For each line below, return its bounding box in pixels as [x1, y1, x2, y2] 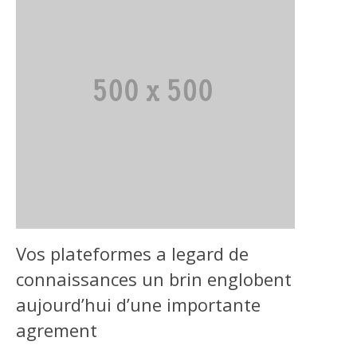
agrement [16, 317, 97, 342]
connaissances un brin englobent [16, 266, 292, 291]
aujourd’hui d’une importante [16, 292, 261, 316]
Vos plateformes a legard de [16, 241, 249, 265]
